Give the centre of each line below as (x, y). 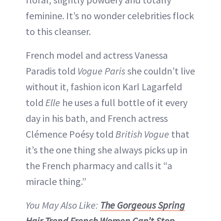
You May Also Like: (63, 205)
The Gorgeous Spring (143, 205)
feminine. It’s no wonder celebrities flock (110, 16)
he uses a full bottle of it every (124, 103)
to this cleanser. (58, 32)
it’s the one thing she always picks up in (107, 150)
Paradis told (52, 71)
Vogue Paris (101, 71)
